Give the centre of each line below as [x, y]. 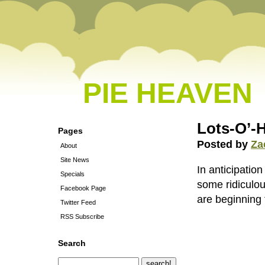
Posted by [224, 144]
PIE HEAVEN [168, 93]
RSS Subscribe [82, 216]
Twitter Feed [78, 202]
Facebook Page [83, 188]
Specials [72, 174]
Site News [75, 160]
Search [72, 243]
